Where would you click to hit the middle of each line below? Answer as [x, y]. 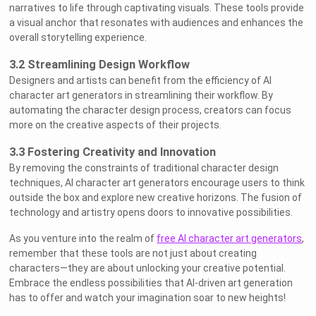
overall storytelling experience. [78, 38]
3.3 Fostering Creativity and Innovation [113, 152]
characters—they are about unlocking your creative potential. [148, 268]
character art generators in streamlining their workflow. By [141, 96]
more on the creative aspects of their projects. [116, 125]
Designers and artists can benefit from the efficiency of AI [141, 81]
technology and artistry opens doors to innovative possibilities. [151, 213]
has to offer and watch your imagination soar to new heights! [148, 298]
